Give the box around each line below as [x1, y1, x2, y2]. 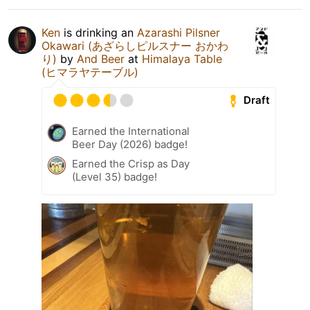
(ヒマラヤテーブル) [42, 64, 138, 79]
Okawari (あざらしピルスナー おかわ [42, 38, 228, 53]
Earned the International [72, 124, 190, 138]
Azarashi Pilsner [137, 25, 220, 39]
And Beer [77, 51, 125, 66]
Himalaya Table [142, 51, 222, 66]
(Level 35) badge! [72, 170, 157, 183]
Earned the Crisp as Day [72, 156, 190, 170]
